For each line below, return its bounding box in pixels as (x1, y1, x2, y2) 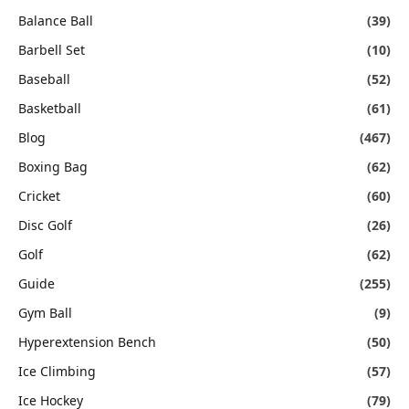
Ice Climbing (18, 362, 96, 381)
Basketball (18, 100, 81, 118)
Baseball (18, 70, 70, 89)
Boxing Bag (18, 158, 88, 176)
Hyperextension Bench (18, 333, 156, 351)
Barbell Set (18, 41, 85, 59)
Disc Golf (18, 216, 72, 235)
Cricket (18, 187, 60, 205)
